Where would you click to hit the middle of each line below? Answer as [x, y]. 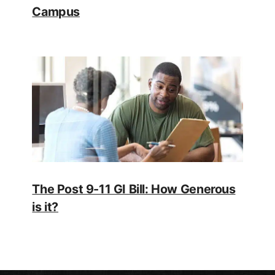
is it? [45, 207]
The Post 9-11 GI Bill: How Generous [134, 189]
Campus [56, 12]
